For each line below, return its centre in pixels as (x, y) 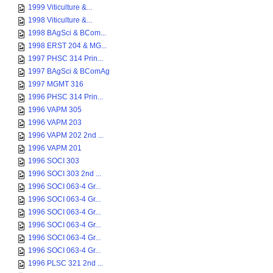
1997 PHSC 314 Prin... (66, 58)
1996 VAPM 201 (55, 148)
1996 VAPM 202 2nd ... (66, 135)
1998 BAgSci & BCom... (67, 33)
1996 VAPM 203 (55, 122)
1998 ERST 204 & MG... (67, 46)
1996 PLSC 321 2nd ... (66, 263)
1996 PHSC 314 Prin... (66, 97)
